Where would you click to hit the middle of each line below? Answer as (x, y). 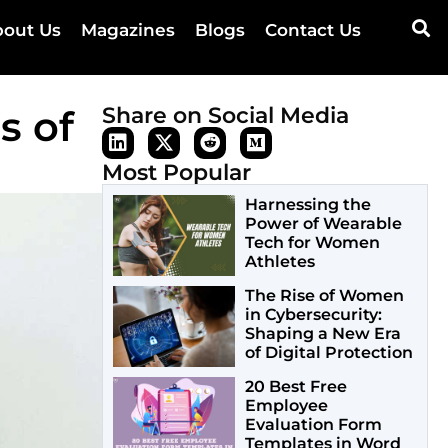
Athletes (279, 262)
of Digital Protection (328, 353)
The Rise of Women (324, 296)
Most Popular (176, 173)
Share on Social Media (225, 116)
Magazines (127, 30)
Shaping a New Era (322, 334)
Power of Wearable (323, 224)
